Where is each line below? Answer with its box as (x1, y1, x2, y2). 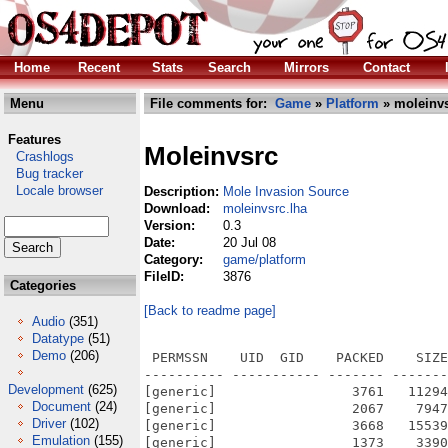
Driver (32, 416, 66, 431)
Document (32, 399, 91, 414)
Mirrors (284, 60, 329, 75)
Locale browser (4, 183, 103, 198)
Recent (78, 60, 120, 75)
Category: (144, 252, 207, 267)
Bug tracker (4, 166, 83, 181)
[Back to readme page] (144, 303, 276, 318)
